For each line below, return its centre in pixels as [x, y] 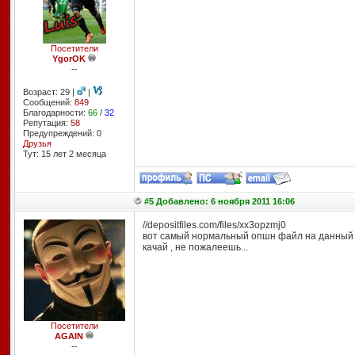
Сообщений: [48, 102]
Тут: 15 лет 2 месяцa [64, 154]
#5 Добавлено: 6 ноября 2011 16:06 [219, 201]
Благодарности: [55, 113]
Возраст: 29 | [50, 92]
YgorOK [69, 59]
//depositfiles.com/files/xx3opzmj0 [214, 225]
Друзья [37, 143]
